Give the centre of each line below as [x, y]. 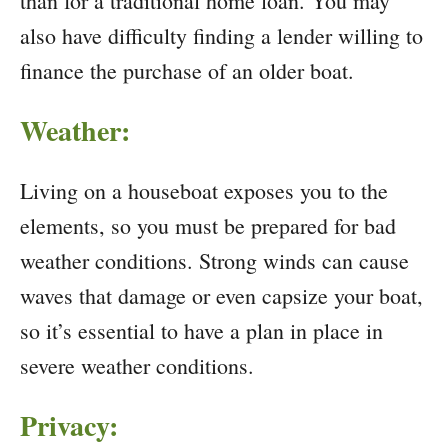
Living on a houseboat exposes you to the [204, 191]
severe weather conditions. [137, 366]
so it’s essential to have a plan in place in [201, 331]
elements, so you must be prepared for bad [208, 226]
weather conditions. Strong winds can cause [214, 261]
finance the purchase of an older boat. [187, 71]
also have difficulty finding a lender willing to [221, 36]
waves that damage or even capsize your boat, [221, 296]
